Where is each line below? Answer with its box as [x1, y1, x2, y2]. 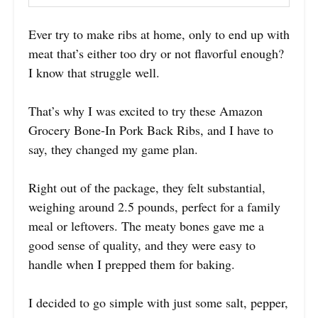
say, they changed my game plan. [28, 140, 198, 158]
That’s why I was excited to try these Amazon [28, 102, 263, 119]
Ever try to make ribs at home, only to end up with [28, 25, 290, 43]
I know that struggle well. [28, 63, 160, 81]
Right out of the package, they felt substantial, [28, 178, 265, 196]
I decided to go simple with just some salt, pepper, [28, 293, 288, 311]
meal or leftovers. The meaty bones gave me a [28, 216, 264, 234]
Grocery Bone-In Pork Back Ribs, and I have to [28, 121, 273, 138]
